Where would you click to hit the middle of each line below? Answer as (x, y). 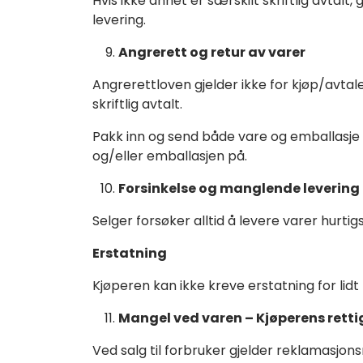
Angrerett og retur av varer (212, 52)
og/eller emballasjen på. (170, 156)
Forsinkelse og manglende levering (239, 188)
